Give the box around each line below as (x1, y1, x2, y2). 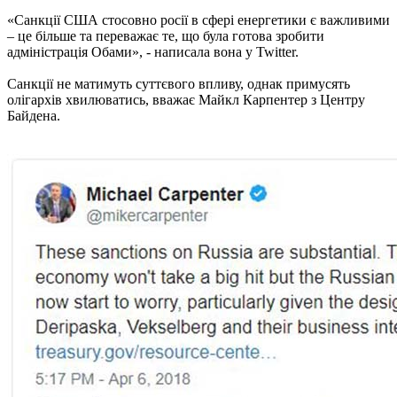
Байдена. (7, 107, 60, 123)
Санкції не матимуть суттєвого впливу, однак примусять (7, 75, 350, 91)
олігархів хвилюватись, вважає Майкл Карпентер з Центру (7, 91, 365, 107)
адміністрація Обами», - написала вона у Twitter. (7, 43, 299, 59)
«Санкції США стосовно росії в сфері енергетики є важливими (7, 12, 390, 27)
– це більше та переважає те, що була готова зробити (7, 27, 324, 43)
